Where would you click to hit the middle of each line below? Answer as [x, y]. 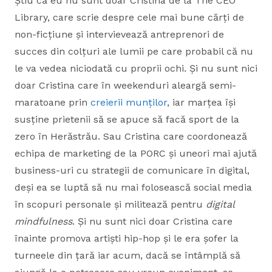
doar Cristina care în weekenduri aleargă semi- [125, 85]
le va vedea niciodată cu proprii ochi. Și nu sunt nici [136, 68]
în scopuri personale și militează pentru [110, 204]
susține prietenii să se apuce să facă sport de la [127, 119]
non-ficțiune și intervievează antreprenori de [119, 34]
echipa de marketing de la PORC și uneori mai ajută [136, 153]
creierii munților [129, 102]
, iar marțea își [201, 102]
